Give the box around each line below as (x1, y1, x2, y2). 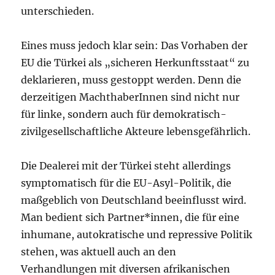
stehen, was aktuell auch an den (21, 245, 177, 258)
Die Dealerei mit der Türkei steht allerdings (21, 159, 231, 172)
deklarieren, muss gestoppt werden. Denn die (21, 73, 242, 86)
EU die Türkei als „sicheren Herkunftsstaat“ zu (21, 56, 250, 69)
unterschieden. (21, 4, 95, 17)
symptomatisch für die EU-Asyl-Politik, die (21, 176, 232, 189)
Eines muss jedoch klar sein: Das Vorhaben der (21, 39, 248, 52)
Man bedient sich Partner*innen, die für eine (21, 211, 240, 223)
